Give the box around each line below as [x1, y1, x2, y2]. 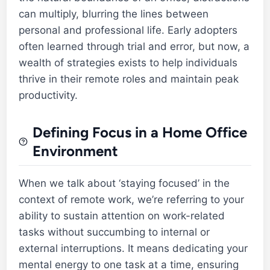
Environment [32, 142, 118, 160]
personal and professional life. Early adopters [19, 24, 238, 36]
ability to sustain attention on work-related [19, 209, 225, 222]
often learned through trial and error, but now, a [19, 40, 250, 52]
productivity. [19, 89, 78, 101]
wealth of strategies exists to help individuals [19, 56, 238, 69]
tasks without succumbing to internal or [19, 225, 210, 238]
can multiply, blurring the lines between [19, 7, 209, 20]
